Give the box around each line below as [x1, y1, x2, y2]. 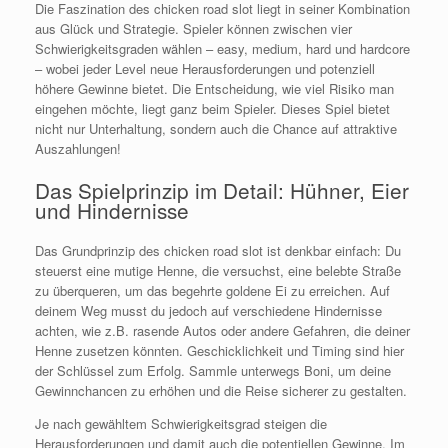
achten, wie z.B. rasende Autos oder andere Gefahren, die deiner [35, 320, 410, 340]
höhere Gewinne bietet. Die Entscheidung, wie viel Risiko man [35, 79, 394, 99]
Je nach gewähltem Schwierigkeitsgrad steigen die [35, 413, 327, 433]
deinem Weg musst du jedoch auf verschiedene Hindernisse [35, 300, 382, 320]
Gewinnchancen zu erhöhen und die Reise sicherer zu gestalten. [35, 380, 407, 400]
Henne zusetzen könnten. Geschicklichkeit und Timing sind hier [35, 340, 404, 360]
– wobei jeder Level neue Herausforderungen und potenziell [35, 59, 375, 79]
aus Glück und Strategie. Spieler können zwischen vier [35, 19, 352, 39]
